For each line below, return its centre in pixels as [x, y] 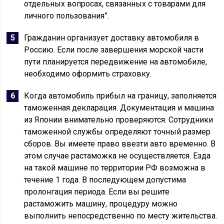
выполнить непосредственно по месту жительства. [121, 216]
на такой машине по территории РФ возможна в [115, 168]
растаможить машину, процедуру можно [101, 204]
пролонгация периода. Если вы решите [97, 192]
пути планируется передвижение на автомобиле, [116, 62]
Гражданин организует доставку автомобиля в [112, 38]
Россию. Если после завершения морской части [114, 50]
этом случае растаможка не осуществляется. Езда [117, 156]
